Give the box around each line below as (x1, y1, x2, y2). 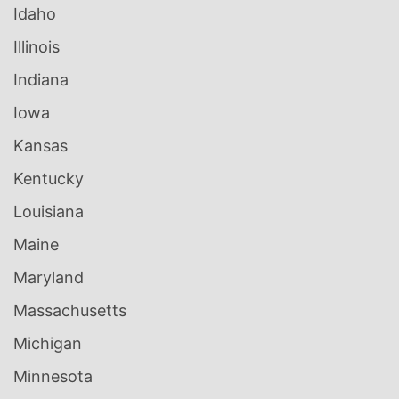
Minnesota (13, 367, 93, 387)
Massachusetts (13, 301, 126, 321)
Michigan (13, 334, 82, 354)
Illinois (13, 37, 60, 57)
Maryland (13, 268, 84, 288)
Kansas (13, 136, 68, 156)
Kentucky (13, 169, 84, 189)
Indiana (13, 70, 69, 90)
